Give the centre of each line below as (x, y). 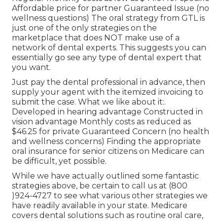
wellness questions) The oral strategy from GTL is (108, 18)
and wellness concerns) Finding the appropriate (106, 142)
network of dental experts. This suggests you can (109, 48)
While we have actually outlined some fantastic (105, 176)
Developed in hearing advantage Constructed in (107, 112)
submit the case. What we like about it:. (89, 102)
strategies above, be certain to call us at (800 (100, 186)
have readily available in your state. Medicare (100, 206)
